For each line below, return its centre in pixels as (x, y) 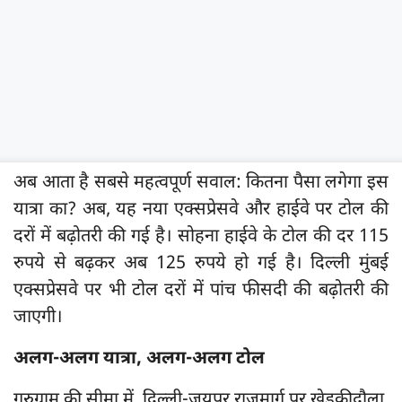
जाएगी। (38, 318)
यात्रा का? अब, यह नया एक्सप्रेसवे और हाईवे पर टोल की (201, 210)
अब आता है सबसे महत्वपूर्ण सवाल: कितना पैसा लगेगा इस (201, 184)
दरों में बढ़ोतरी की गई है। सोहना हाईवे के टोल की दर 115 (201, 237)
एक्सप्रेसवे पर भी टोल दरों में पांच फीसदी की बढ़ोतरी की (201, 291)
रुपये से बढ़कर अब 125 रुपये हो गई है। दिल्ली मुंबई (201, 264)
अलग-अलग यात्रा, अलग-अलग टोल (139, 359)
